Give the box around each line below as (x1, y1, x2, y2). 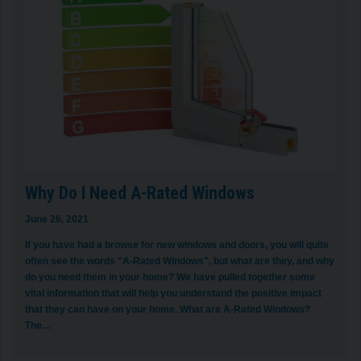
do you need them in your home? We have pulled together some (25, 272, 315, 284)
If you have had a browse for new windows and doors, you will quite (25, 239, 329, 251)
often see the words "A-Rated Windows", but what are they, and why (25, 255, 334, 268)
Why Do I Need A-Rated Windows (25, 183, 255, 204)
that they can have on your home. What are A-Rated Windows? (25, 304, 310, 316)
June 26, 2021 (25, 214, 89, 226)
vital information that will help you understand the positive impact (25, 288, 322, 300)
